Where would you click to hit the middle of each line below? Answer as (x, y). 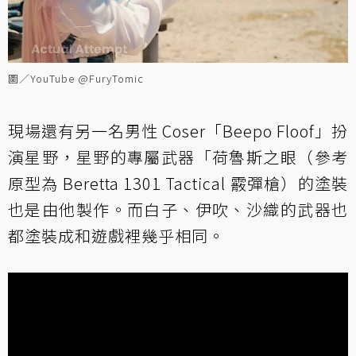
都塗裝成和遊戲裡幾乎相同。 (116, 235)
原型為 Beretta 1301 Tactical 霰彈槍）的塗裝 (178, 183)
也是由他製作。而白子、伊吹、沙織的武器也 (178, 209)
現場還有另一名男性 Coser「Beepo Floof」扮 (178, 130)
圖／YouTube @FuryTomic (76, 78)
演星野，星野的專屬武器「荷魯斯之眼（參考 (178, 157)
